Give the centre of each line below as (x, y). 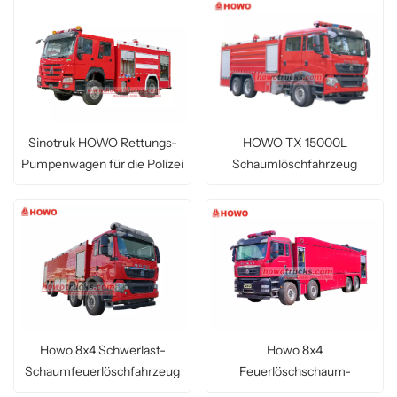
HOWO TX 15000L (295, 143)
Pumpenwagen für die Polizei (102, 164)
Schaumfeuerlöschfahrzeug (102, 371)
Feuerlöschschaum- (295, 371)
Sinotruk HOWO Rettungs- (102, 143)
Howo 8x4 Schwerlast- (102, 350)
